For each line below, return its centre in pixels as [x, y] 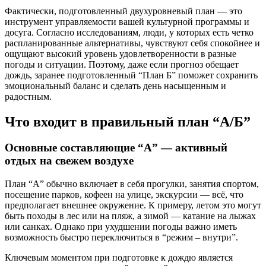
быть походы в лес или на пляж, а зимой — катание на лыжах [130, 216]
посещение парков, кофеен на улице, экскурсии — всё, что [124, 195]
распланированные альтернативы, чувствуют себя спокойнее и [132, 43]
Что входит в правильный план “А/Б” [128, 121]
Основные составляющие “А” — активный [116, 148]
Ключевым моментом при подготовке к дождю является [119, 258]
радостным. [28, 96]
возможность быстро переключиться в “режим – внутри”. [121, 237]
